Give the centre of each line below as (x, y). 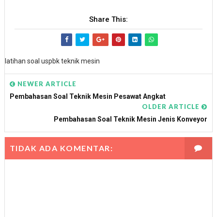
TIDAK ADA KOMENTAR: (61, 148)
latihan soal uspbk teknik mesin (52, 61)
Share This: (108, 19)
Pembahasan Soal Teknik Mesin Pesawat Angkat (87, 96)
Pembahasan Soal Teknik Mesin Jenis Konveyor (131, 119)
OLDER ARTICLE (172, 107)
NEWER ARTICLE (46, 84)
